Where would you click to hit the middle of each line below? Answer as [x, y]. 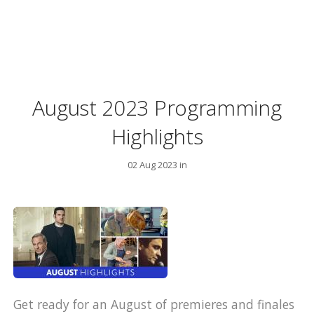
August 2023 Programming [157, 108]
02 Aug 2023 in [157, 165]
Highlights [157, 137]
